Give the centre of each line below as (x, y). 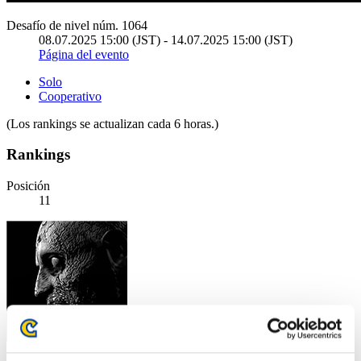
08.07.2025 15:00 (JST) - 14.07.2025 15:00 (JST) (166, 39)
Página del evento (84, 54)
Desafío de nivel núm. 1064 (77, 25)
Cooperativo (70, 96)
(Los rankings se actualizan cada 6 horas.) (112, 123)
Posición (28, 186)
